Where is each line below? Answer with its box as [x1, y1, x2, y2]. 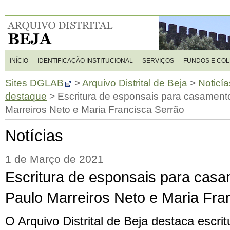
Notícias [5, 127, 63, 145]
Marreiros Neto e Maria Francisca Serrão [5, 104, 184, 115]
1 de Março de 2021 [5, 153, 104, 165]
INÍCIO [10, 57, 28, 64]
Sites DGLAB [5, 78, 64, 88]
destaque [5, 91, 47, 102]
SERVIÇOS [142, 57, 174, 64]
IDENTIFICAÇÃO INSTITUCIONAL [37, 57, 133, 64]
